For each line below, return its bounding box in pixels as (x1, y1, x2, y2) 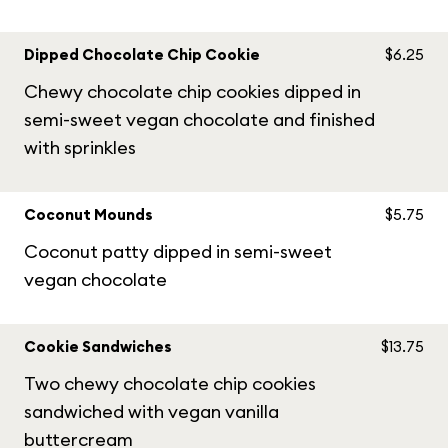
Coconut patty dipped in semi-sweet (24, 240, 332, 263)
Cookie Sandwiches (24, 337, 172, 356)
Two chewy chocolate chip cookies (24, 372, 316, 395)
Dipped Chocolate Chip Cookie (24, 45, 260, 64)
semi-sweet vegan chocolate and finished (24, 108, 375, 131)
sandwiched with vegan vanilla (24, 400, 279, 423)
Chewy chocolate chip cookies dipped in (24, 80, 361, 103)
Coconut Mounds (24, 205, 153, 224)
